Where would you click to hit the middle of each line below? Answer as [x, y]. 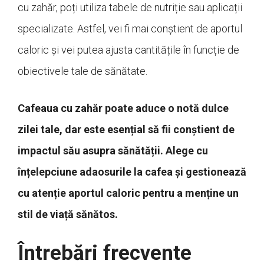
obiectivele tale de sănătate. [82, 71]
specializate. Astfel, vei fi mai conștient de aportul [130, 29]
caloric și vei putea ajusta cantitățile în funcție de [128, 50]
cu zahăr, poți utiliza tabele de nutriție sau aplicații [130, 8]
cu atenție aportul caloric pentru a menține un [128, 193]
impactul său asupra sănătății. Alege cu [113, 151]
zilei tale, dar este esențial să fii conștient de [126, 130]
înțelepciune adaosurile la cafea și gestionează [132, 172]
